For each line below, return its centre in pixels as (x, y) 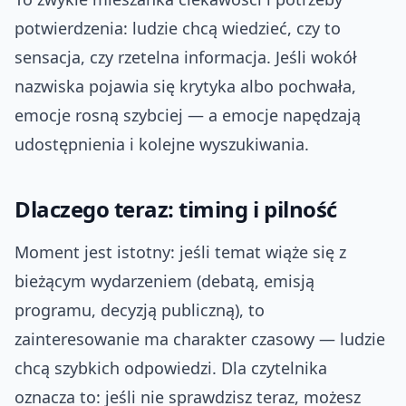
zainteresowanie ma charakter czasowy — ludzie (200, 339)
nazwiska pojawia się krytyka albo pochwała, (185, 87)
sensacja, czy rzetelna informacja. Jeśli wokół (186, 58)
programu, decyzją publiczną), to (140, 310)
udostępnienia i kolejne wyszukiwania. (162, 145)
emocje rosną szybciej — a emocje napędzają (188, 116)
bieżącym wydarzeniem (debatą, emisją (164, 281)
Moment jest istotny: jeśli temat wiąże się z (180, 252)
